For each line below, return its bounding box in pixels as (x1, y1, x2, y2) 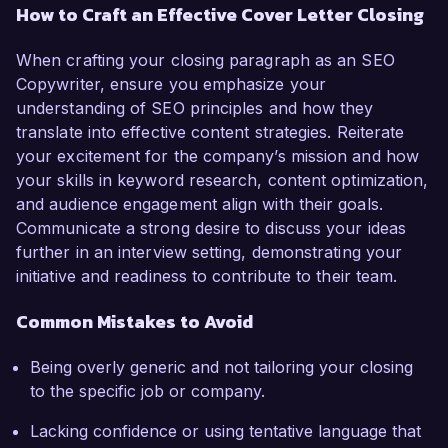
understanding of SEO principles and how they (16, 98, 374, 119)
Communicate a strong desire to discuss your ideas (16, 218, 406, 239)
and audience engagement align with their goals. (16, 194, 383, 215)
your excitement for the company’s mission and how (16, 146, 419, 167)
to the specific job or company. (30, 381, 265, 402)
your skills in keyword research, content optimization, (16, 170, 429, 191)
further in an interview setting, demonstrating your (16, 242, 403, 263)
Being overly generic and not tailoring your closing (30, 357, 413, 378)
